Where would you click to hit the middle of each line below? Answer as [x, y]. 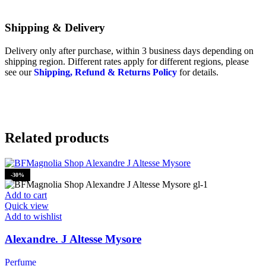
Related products [57, 137]
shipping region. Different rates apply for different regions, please [127, 61]
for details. [199, 72]
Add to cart [26, 195]
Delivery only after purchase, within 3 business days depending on [129, 50]
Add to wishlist [33, 216]
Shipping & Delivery [55, 28]
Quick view [27, 205]
